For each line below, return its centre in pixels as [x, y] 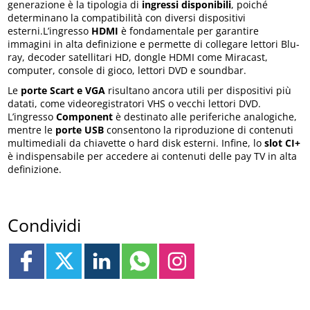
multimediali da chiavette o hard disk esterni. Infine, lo [135, 143]
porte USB [80, 130]
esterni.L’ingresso [50, 31]
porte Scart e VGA [62, 91]
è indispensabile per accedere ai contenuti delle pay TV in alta [153, 156]
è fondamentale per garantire [189, 31]
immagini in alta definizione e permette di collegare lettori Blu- [154, 44]
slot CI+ [281, 143]
